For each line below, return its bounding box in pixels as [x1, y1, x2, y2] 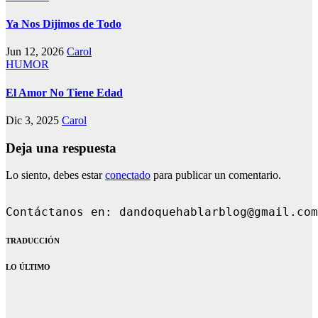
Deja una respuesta [6, 140, 116, 155]
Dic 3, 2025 [6, 114, 62, 126]
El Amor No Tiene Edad [6, 86, 123, 99]
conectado [105, 169, 150, 182]
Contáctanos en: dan [6, 206, 141, 219]
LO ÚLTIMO [6, 263, 50, 272]
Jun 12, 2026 [6, 45, 67, 58]
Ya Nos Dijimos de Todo [6, 18, 121, 30]
